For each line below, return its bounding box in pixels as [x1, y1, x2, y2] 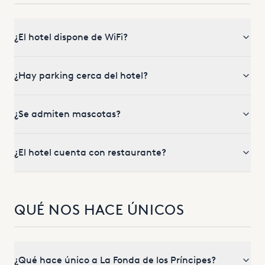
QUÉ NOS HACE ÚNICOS [14, 201, 185, 218]
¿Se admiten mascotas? [14, 108, 121, 119]
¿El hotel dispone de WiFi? [14, 31, 128, 43]
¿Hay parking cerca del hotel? [14, 70, 148, 81]
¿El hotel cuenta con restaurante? [14, 147, 166, 158]
